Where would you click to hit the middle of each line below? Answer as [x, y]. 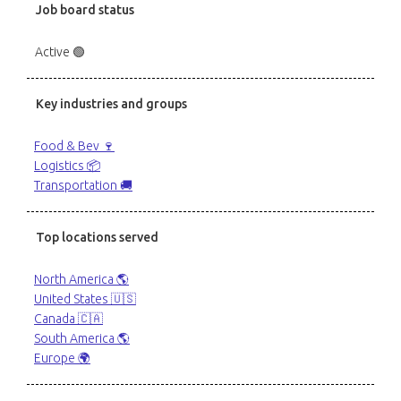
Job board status [85, 10]
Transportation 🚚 [83, 185]
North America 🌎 [81, 279]
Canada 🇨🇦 [68, 319]
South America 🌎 [82, 338]
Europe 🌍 [62, 358]
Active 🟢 [60, 52]
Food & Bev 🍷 [74, 146]
